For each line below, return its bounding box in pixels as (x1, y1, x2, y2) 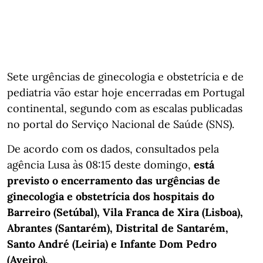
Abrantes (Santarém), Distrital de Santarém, (7, 221, 228, 235)
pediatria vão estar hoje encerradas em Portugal (7, 85, 245, 99)
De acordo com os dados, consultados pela (7, 141, 219, 156)
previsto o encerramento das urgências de (7, 173, 220, 187)
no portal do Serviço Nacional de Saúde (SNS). (7, 117, 234, 131)
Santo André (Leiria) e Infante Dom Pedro (7, 237, 217, 251)
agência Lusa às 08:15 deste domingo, (7, 157, 194, 171)
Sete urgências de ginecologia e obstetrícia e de (7, 69, 244, 83)
